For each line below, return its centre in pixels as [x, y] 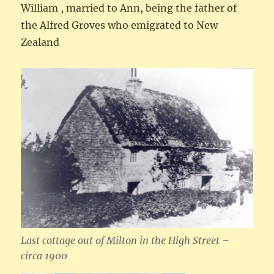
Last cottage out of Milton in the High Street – [125, 241]
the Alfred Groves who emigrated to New [120, 25]
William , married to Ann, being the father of [129, 8]
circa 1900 [44, 256]
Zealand [40, 42]
